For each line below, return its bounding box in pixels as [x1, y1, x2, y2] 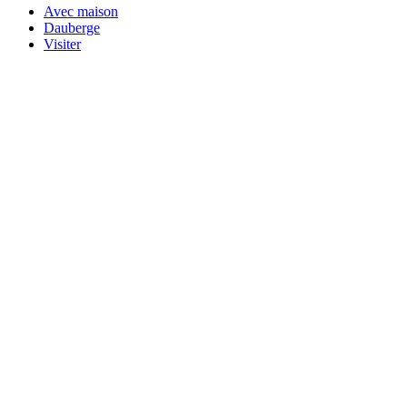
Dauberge [44, 19, 100, 35]
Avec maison [44, 3, 118, 19]
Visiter [44, 35, 81, 52]
